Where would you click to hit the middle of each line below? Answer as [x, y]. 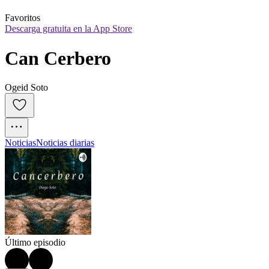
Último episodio [35, 243]
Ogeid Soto [26, 88]
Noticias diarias [65, 143]
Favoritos [23, 18]
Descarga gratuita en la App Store [68, 29]
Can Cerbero [58, 58]
